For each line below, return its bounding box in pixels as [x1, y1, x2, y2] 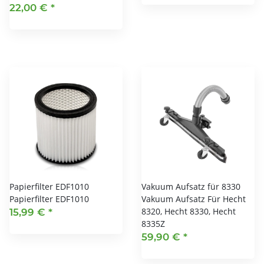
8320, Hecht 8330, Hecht [141, 205, 236, 217]
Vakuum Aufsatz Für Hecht [141, 193, 246, 204]
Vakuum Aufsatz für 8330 [141, 180, 240, 192]
